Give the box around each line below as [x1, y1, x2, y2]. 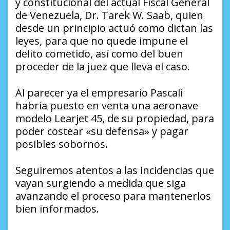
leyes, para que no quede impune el [15, 34, 188, 48]
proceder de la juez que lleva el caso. [15, 60, 190, 74]
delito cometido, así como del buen [15, 47, 183, 61]
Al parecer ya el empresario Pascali [15, 86, 183, 100]
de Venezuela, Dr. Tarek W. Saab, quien [15, 8, 203, 23]
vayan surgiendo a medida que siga [15, 176, 186, 190]
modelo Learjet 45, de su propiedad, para [15, 111, 214, 126]
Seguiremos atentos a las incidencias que [15, 163, 214, 178]
